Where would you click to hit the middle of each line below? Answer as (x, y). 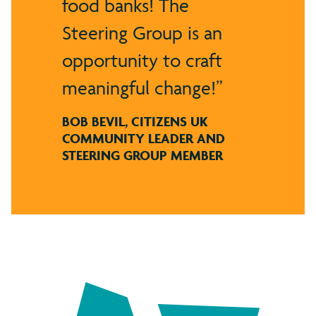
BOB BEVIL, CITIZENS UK (135, 121)
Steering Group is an (142, 32)
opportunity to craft (142, 60)
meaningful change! (139, 87)
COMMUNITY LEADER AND (144, 138)
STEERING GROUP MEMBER (142, 155)
